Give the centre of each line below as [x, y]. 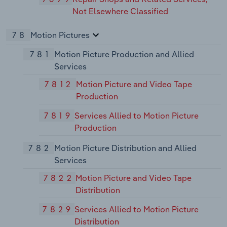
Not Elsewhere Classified [121, 11]
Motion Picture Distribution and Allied [125, 148]
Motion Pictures [60, 35]
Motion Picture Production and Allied [124, 54]
